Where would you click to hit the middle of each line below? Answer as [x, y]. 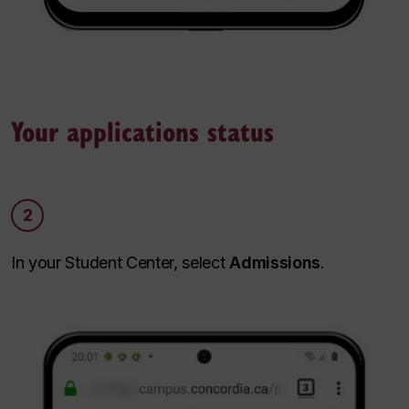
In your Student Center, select [121, 262]
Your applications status [142, 130]
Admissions [275, 262]
